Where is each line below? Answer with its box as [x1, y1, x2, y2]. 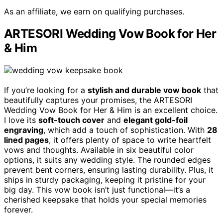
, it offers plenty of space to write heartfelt [49, 135, 211, 145]
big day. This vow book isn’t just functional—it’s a [4, 185, 190, 195]
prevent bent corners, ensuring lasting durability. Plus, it [4, 165, 214, 175]
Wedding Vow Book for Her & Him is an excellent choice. [4, 105, 218, 115]
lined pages [4, 135, 49, 145]
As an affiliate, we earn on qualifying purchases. [4, 6, 184, 17]
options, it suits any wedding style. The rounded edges [4, 155, 211, 165]
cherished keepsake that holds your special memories [4, 195, 207, 205]
